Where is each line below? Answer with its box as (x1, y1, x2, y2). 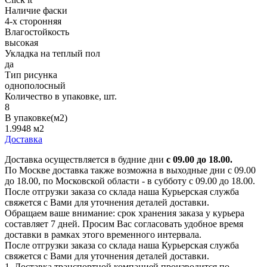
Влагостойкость (5, 27, 69, 38)
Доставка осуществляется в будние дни (5, 154, 166, 165)
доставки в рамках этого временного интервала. (5, 229, 201, 240)
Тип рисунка (5, 70, 57, 80)
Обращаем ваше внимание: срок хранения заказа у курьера (5, 208, 244, 219)
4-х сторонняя (5, 16, 61, 27)
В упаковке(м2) (5, 113, 67, 123)
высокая (5, 38, 38, 48)
